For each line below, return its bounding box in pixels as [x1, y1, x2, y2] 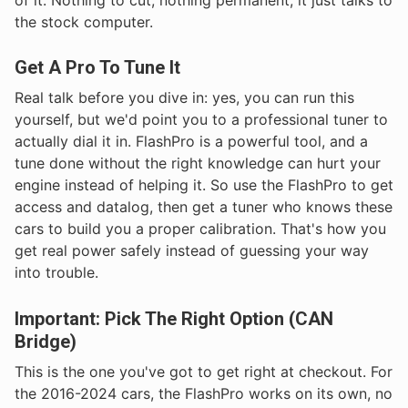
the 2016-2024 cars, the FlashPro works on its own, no [15, 383, 393, 403]
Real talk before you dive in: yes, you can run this [15, 88, 354, 107]
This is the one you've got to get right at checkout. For [15, 362, 393, 381]
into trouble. [15, 263, 98, 282]
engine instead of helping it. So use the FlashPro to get [15, 176, 393, 195]
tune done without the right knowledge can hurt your [15, 154, 381, 173]
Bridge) [15, 330, 76, 352]
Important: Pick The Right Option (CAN [15, 307, 333, 330]
